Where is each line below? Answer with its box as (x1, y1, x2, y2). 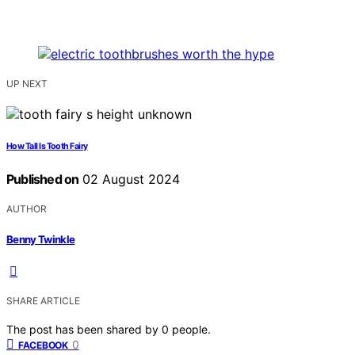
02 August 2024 (78, 171, 181, 188)
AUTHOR (6, 203, 47, 216)
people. (172, 322, 211, 336)
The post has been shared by (6, 322, 162, 336)
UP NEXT (6, 78, 48, 90)
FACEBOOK (18, 338, 68, 351)
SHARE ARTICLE (6, 294, 80, 307)
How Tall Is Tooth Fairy (6, 141, 88, 152)
